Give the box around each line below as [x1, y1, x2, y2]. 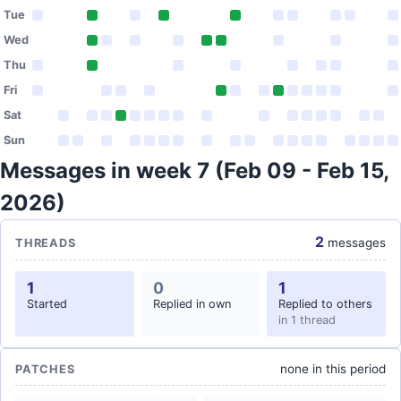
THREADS [15, 236, 76, 250]
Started [27, 297, 67, 311]
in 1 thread [278, 313, 337, 327]
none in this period [280, 362, 386, 376]
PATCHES [15, 363, 75, 376]
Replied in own [152, 297, 231, 311]
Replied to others [278, 297, 373, 311]
